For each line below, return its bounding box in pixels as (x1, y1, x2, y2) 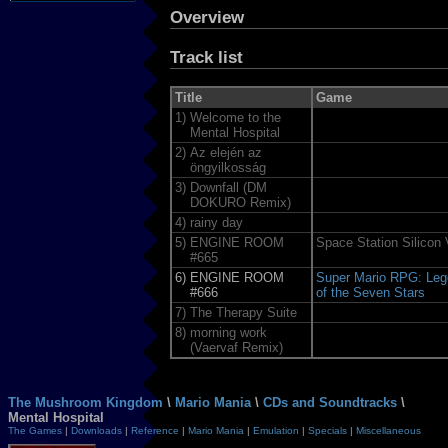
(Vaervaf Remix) (189, 339, 283, 355)
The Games (8, 424, 62, 436)
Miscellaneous (356, 424, 421, 436)
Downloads (71, 424, 122, 436)
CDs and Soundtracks (263, 394, 397, 410)
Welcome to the (189, 109, 281, 125)
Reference (131, 424, 179, 436)
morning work (189, 324, 267, 340)
